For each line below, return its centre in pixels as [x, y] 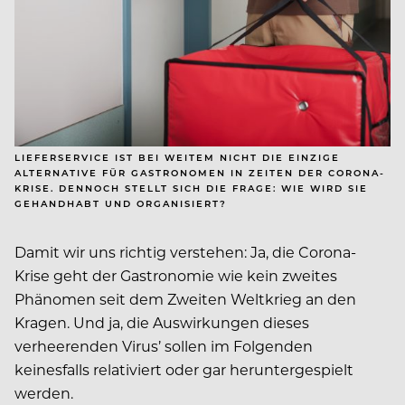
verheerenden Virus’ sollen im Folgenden [164, 346]
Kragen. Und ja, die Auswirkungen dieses [162, 323]
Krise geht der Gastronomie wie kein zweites [176, 276]
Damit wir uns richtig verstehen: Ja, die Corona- [185, 252]
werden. [44, 393]
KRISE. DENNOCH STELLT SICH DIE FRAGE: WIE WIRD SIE [191, 188]
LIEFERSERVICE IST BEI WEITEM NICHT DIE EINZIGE [177, 158]
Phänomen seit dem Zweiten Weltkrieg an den [185, 299]
